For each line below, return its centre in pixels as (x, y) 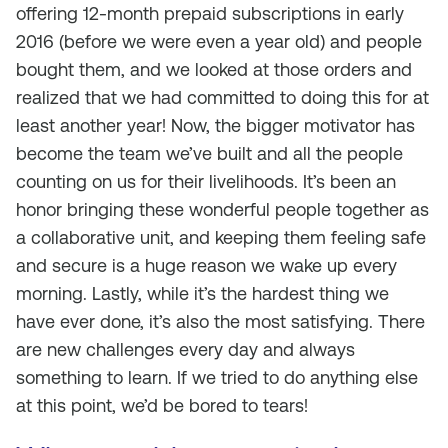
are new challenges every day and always (185, 349)
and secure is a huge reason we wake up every (206, 265)
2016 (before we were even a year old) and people (219, 41)
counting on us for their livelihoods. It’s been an (206, 181)
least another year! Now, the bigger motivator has (215, 125)
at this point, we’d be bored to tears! (162, 405)
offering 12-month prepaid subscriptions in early (210, 13)
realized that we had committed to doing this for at (222, 97)
